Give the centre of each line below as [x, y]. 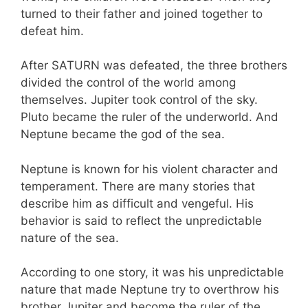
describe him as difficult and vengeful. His [137, 203]
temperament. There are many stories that [138, 186]
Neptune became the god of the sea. [123, 134]
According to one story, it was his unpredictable [152, 273]
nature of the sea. [70, 238]
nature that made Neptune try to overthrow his [150, 290]
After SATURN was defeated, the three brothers [154, 66]
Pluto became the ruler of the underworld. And [150, 117]
